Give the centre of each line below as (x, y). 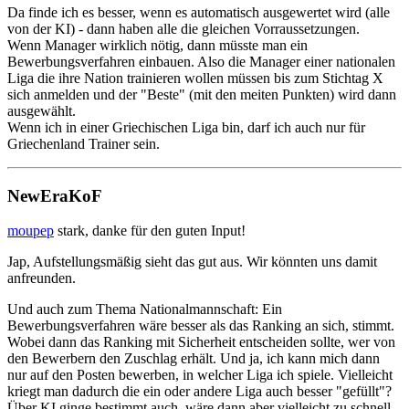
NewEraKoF (55, 195)
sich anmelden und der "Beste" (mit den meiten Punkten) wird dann (202, 95)
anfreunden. (42, 278)
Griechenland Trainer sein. (84, 144)
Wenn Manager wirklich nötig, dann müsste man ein (157, 46)
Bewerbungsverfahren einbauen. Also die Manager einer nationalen (201, 62)
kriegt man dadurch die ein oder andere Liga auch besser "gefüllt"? (199, 392)
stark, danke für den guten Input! (150, 231)
